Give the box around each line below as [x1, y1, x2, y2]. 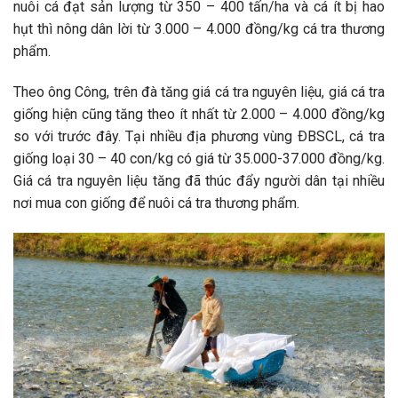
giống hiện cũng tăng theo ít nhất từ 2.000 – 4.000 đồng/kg [13, 106, 385, 123]
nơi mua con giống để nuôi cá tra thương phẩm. [13, 195, 299, 212]
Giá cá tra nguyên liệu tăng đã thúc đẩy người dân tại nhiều [13, 172, 385, 190]
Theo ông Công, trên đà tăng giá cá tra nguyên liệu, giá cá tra [13, 84, 385, 101]
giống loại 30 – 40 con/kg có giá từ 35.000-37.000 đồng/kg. [13, 150, 385, 168]
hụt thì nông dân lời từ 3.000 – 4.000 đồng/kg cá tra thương [13, 20, 385, 38]
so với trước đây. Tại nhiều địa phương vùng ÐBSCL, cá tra [13, 128, 385, 146]
